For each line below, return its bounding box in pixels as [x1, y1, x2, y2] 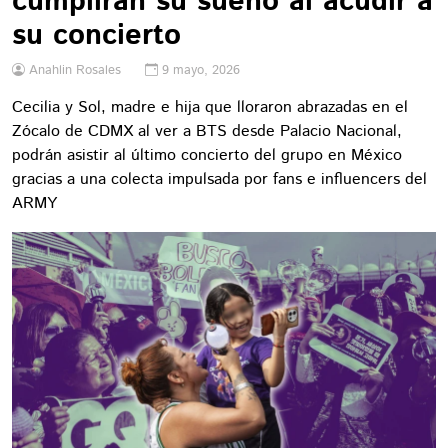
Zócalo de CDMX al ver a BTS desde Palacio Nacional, [12, 120, 402, 143]
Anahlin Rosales [29, 61, 121, 80]
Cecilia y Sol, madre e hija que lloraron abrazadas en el [12, 96, 408, 119]
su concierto [12, 15, 181, 56]
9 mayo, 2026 [162, 61, 240, 80]
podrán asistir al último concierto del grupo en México [12, 144, 402, 167]
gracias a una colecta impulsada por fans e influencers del [12, 168, 427, 191]
